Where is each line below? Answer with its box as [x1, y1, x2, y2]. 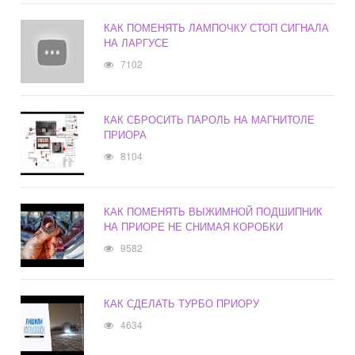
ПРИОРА [104, 127, 147, 143]
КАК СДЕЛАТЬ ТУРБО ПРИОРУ [104, 296, 260, 311]
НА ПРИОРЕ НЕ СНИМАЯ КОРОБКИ [104, 219, 284, 235]
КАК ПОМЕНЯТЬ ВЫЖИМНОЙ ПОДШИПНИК [104, 204, 323, 219]
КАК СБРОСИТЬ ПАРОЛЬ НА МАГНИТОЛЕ [104, 112, 315, 128]
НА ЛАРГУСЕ [104, 35, 170, 51]
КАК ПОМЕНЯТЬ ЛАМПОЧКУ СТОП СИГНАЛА [104, 20, 330, 36]
